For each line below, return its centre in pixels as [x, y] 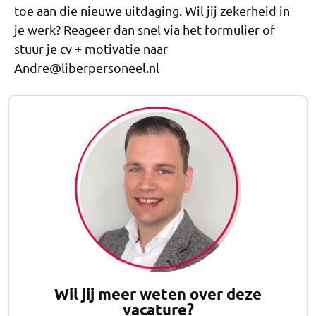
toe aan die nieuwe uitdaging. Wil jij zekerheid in [152, 10]
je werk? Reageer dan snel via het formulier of [145, 29]
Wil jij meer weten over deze [158, 294]
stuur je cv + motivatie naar [91, 48]
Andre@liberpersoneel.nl [87, 67]
